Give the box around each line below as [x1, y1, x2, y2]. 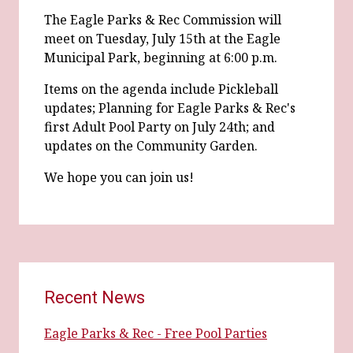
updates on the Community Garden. [44, 137, 261, 154]
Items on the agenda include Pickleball [44, 80, 278, 98]
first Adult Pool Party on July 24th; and [44, 118, 275, 136]
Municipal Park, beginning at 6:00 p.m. [44, 49, 281, 66]
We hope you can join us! [44, 169, 197, 186]
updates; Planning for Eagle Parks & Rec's [44, 99, 295, 117]
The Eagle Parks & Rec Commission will [44, 11, 281, 28]
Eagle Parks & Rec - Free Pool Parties [44, 325, 267, 342]
